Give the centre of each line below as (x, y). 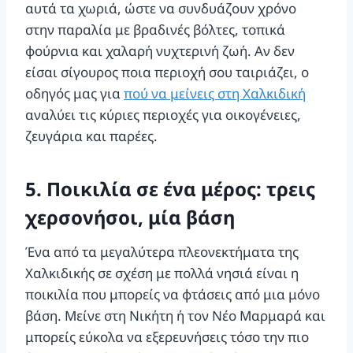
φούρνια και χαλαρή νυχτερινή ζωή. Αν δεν (160, 50)
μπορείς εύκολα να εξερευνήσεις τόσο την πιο (167, 336)
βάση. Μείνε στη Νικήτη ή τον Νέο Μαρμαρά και (175, 315)
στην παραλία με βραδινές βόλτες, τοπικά (155, 29)
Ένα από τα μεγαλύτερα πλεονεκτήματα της (162, 251)
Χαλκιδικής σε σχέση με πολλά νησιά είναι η (162, 273)
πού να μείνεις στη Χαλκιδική (215, 93)
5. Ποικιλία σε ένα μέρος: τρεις (170, 188)
